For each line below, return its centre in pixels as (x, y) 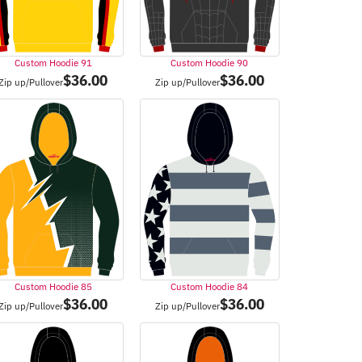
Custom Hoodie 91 (53, 63)
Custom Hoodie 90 (210, 63)
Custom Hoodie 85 (53, 287)
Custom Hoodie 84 (210, 287)
